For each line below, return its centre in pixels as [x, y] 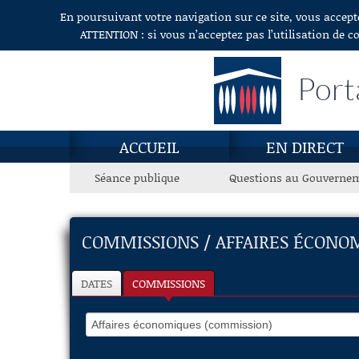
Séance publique [137, 177]
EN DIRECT [305, 147]
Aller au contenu [50, 17]
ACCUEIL [149, 147]
